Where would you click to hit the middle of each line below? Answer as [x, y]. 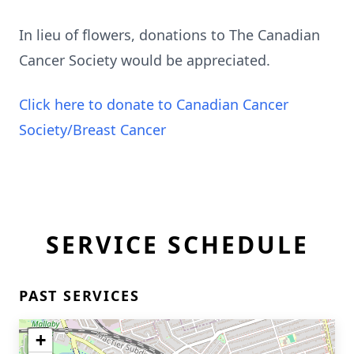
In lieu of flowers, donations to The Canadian [169, 35]
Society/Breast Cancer [92, 130]
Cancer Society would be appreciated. [145, 60]
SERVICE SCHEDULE [177, 245]
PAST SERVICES [79, 296]
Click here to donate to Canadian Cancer [154, 104]
